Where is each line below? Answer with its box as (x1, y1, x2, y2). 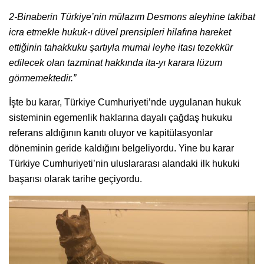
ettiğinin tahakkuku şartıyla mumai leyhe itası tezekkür (9, 42, 233, 52)
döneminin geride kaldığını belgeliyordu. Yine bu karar (9, 143, 234, 153)
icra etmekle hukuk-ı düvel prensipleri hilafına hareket (9, 27, 231, 37)
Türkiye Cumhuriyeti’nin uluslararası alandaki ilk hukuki (9, 158, 240, 169)
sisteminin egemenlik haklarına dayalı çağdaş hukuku (9, 112, 232, 123)
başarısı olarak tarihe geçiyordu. (9, 173, 142, 184)
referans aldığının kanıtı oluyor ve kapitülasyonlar (9, 127, 213, 138)
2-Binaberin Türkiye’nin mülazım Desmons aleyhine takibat (9, 11, 255, 22)
